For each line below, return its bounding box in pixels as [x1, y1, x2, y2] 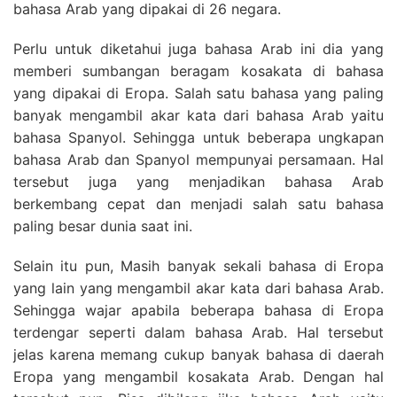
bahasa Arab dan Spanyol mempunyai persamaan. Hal [13, 151, 384, 168]
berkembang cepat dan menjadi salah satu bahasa [13, 195, 384, 213]
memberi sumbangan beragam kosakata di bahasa [13, 62, 384, 80]
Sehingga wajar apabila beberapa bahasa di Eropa [13, 301, 384, 319]
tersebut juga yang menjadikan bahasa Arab [13, 173, 384, 191]
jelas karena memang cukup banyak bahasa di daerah [13, 346, 384, 363]
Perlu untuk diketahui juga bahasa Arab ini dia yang [13, 40, 384, 58]
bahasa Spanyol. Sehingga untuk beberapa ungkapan [13, 128, 384, 146]
